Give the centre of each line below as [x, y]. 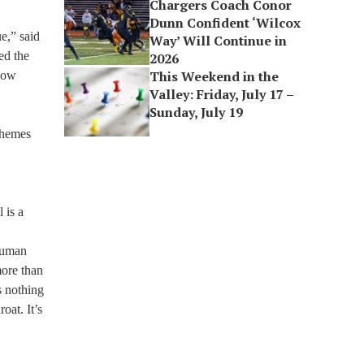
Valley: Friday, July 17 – [222, 94]
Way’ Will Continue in [219, 41]
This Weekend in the [214, 76]
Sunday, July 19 [197, 112]
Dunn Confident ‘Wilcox [225, 23]
